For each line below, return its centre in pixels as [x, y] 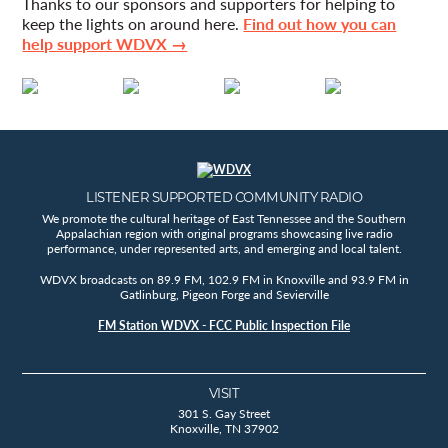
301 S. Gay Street [224, 414]
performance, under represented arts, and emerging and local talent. [224, 248]
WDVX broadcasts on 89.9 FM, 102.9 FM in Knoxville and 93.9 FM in [224, 279]
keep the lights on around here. [133, 24]
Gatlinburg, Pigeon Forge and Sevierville [224, 294]
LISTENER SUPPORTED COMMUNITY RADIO [224, 197]
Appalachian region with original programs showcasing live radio [224, 233]
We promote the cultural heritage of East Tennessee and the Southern [224, 218]
